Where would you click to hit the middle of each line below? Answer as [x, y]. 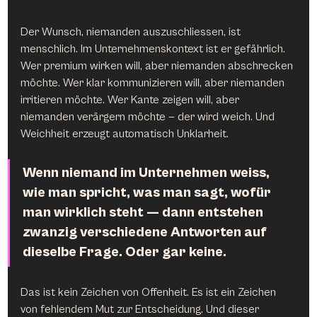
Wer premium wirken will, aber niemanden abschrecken [158, 65]
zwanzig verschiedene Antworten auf [146, 232]
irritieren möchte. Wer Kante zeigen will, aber [132, 99]
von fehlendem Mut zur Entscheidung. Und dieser [142, 309]
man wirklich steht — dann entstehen [145, 212]
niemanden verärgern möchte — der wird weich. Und [149, 116]
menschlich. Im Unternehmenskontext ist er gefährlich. [155, 48]
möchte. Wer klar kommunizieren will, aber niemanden [154, 82]
